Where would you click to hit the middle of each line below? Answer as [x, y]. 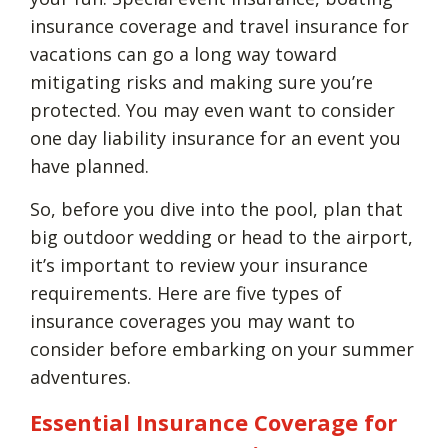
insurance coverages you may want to [192, 320]
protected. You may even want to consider [212, 109]
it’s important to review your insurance [199, 264]
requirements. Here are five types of [186, 292]
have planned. [92, 165]
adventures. [80, 376]
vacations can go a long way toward [183, 53]
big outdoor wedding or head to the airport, [221, 236]
